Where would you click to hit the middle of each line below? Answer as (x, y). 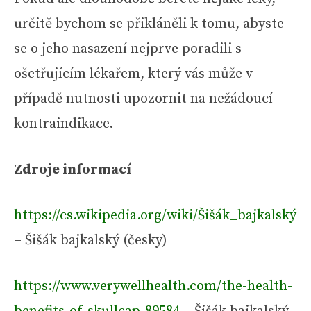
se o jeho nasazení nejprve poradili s (128, 49)
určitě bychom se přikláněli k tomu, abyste (149, 24)
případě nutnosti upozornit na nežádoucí (143, 99)
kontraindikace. (64, 124)
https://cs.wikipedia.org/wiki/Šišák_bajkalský (155, 215)
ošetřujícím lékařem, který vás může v (133, 74)
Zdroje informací (73, 169)
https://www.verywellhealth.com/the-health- (153, 286)
